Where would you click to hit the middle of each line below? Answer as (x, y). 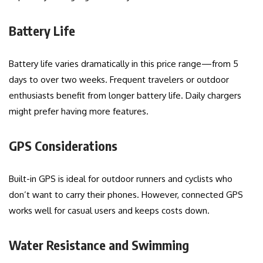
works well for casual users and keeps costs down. (109, 211)
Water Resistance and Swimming (99, 245)
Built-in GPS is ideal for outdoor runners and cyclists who (121, 179)
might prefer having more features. (79, 112)
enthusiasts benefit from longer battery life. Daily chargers (125, 96)
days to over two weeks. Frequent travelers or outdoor (119, 80)
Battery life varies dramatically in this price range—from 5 (124, 64)
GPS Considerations (63, 146)
